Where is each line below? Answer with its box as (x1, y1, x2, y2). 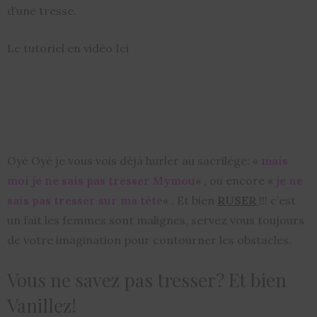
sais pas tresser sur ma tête (7, 193, 163, 208)
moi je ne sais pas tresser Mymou (7, 173, 195, 188)
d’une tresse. (7, 4, 76, 18)
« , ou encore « (195, 173, 276, 188)
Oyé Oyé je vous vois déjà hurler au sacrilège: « (7, 154, 261, 168)
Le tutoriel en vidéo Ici (7, 41, 129, 56)
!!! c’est (259, 193, 296, 208)
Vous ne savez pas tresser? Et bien (7, 267, 287, 293)
